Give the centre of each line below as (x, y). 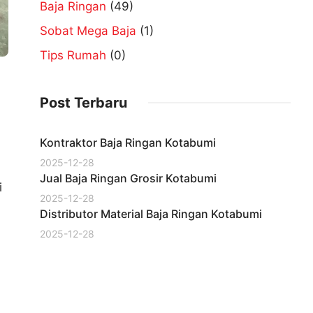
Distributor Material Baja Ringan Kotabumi (151, 214)
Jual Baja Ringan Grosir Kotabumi (128, 178)
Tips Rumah (73, 55)
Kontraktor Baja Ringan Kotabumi (128, 143)
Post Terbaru (83, 103)
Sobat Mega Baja (88, 31)
